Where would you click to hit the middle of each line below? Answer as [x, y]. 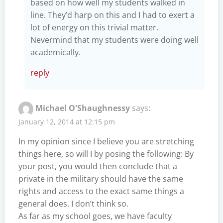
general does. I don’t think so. [73, 203]
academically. [56, 52]
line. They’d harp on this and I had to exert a [112, 15]
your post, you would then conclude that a [98, 166]
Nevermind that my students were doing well [114, 40]
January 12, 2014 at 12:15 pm [67, 121]
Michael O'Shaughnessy [83, 108]
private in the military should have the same [101, 178]
